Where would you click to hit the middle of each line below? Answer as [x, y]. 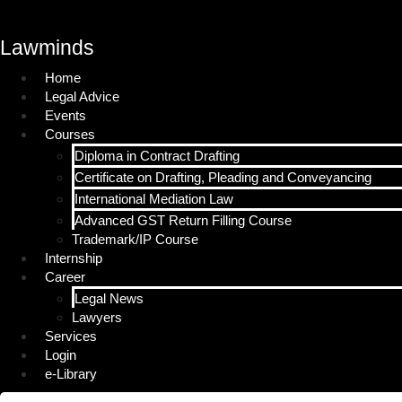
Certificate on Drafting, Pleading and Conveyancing [223, 177]
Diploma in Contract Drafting [157, 156]
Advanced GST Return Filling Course [183, 220]
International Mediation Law [154, 199]
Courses [70, 134]
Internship [74, 258]
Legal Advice [82, 96]
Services [71, 336]
